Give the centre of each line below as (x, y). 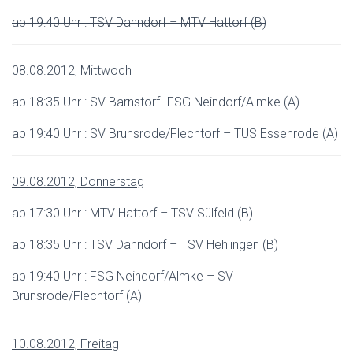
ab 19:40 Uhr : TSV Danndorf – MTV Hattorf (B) (139, 22)
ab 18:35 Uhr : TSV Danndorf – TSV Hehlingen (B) (145, 245)
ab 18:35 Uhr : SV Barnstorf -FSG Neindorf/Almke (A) (156, 102)
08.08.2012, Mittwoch (72, 71)
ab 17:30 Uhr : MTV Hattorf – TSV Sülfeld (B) (132, 213)
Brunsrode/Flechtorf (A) (77, 296)
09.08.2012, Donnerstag (78, 182)
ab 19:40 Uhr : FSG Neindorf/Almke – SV (123, 276)
